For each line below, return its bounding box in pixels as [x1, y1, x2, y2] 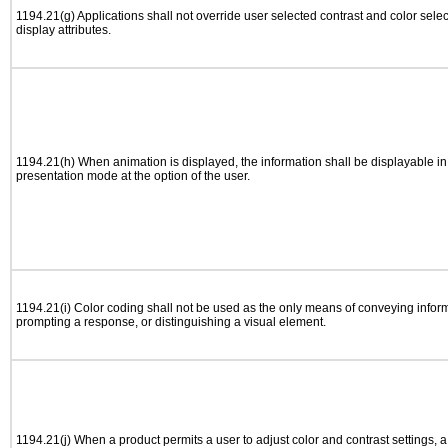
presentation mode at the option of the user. [16, 169, 250, 183]
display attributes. [16, 23, 111, 37]
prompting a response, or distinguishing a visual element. [16, 315, 326, 329]
